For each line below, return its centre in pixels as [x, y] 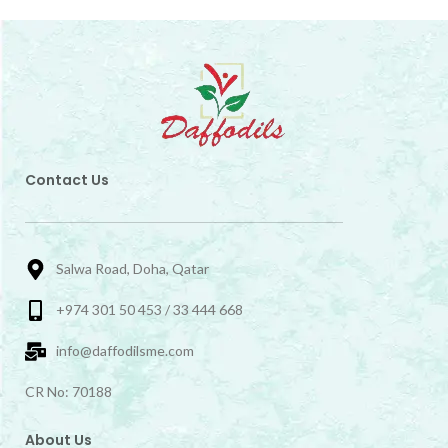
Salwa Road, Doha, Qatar [133, 268]
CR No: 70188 [68, 391]
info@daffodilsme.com [125, 350]
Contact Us [67, 180]
